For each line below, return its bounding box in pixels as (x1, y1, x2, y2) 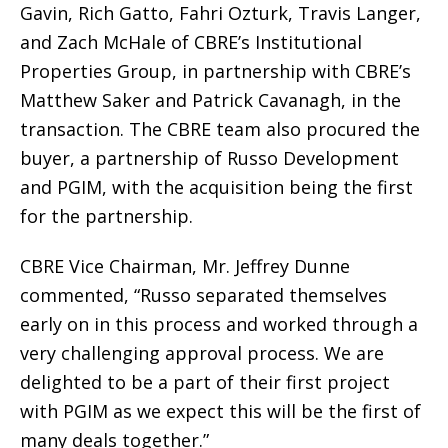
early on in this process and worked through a (20, 311, 418, 336)
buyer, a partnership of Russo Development (20, 145, 399, 170)
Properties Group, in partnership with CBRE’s (20, 58, 411, 83)
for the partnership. (20, 203, 193, 228)
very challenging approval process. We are (20, 340, 384, 365)
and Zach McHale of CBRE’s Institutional (20, 29, 362, 54)
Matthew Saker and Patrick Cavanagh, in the (20, 87, 401, 112)
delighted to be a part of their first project (20, 369, 390, 394)
